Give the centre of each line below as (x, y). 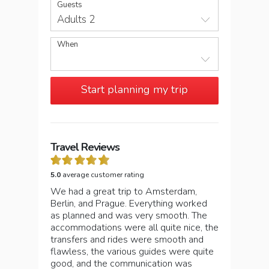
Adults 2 (76, 20)
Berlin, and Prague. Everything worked (129, 204)
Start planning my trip (134, 89)
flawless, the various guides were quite (132, 252)
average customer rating (102, 175)
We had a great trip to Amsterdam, (124, 192)
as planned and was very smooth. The (129, 216)
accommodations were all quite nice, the (134, 228)
